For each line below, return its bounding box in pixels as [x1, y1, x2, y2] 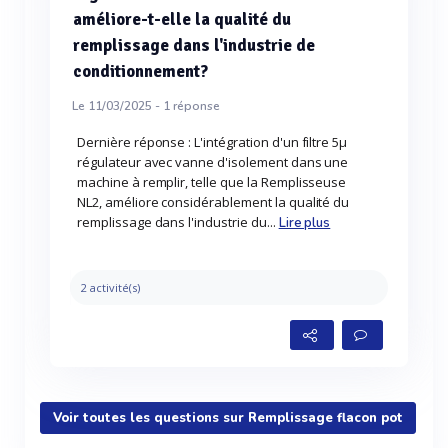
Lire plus [278, 214, 331, 232]
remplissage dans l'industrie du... [77, 213, 279, 231]
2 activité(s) [81, 280, 140, 295]
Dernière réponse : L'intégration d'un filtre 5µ [77, 133, 348, 151]
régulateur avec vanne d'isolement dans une [77, 153, 349, 171]
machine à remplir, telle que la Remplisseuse [77, 173, 347, 191]
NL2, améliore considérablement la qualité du [77, 193, 350, 211]
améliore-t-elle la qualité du [73, 9, 291, 30]
